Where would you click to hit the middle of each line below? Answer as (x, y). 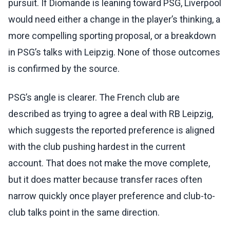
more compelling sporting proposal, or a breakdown (112, 36)
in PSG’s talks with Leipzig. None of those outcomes (114, 52)
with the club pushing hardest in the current (97, 147)
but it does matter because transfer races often (105, 180)
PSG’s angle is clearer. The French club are (94, 98)
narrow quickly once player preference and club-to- (112, 196)
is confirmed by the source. (64, 69)
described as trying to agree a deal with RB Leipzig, (111, 114)
